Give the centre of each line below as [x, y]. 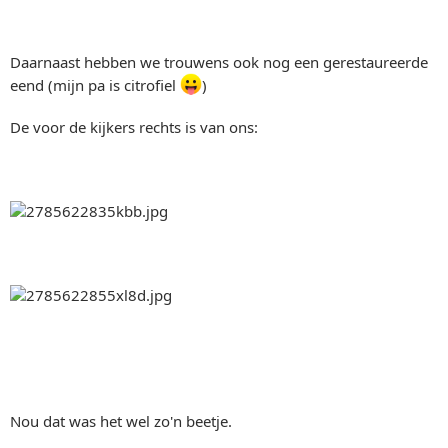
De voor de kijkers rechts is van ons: [134, 126]
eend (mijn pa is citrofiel [95, 84]
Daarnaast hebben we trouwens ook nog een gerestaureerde [219, 61]
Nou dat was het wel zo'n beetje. [121, 420]
